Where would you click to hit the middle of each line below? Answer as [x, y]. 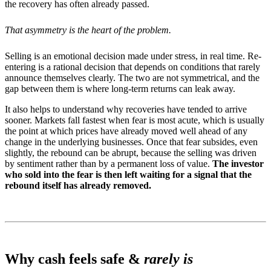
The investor [237, 163]
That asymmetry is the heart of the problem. [88, 30]
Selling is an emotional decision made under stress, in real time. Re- [133, 56]
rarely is [168, 259]
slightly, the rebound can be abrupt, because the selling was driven [131, 152]
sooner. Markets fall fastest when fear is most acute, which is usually [135, 120]
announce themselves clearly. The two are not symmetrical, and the [132, 77]
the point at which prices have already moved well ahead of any [126, 131]
